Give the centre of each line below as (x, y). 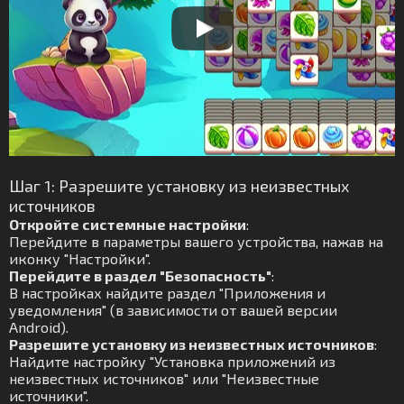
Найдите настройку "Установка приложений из (172, 361)
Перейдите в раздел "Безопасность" (140, 275)
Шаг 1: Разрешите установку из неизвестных (179, 186)
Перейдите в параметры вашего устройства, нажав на (196, 241)
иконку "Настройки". (80, 258)
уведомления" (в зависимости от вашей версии (173, 310)
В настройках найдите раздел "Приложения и (167, 293)
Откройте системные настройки (128, 224)
